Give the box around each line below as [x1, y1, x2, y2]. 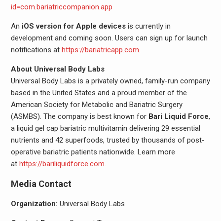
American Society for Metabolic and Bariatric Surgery [10, 100, 183, 109]
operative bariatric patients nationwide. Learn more [10, 147, 175, 156]
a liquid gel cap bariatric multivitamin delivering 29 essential [10, 123, 200, 133]
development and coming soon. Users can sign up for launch [10, 33, 208, 42]
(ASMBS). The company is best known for [10, 111, 148, 121]
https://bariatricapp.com [61, 45, 139, 54]
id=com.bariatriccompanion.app [10, 2, 112, 11]
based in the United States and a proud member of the [10, 88, 187, 97]
